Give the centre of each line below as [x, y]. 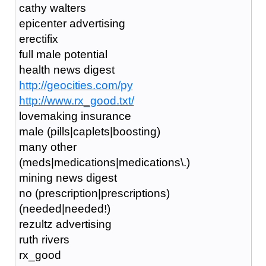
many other [47, 147]
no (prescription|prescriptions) [94, 193]
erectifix [38, 39]
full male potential [63, 54]
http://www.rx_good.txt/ [76, 100]
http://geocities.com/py [76, 85]
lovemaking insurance [75, 116]
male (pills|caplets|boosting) [89, 131]
